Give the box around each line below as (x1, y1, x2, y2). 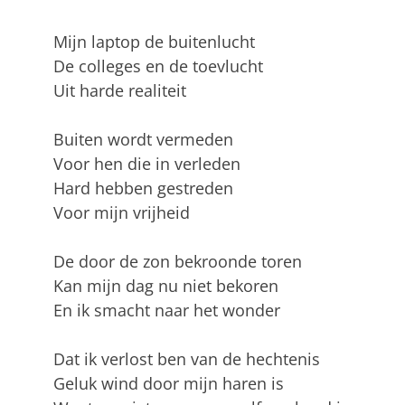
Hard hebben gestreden (52, 177, 233, 200)
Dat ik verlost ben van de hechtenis (52, 348, 320, 371)
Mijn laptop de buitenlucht (52, 31, 255, 53)
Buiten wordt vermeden (52, 128, 233, 151)
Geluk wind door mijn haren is (52, 372, 284, 395)
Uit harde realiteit (52, 80, 186, 102)
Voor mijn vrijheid (52, 202, 190, 224)
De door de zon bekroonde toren (52, 250, 302, 273)
